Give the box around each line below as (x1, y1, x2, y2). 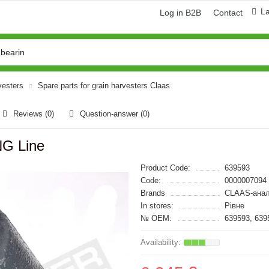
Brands (141, 189, 165, 198)
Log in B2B (160, 8, 201, 17)
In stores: (141, 201, 174, 210)
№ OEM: (141, 214, 172, 223)
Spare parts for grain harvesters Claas (38, 81, 170, 90)
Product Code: (141, 163, 190, 172)
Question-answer (80, 109, 141, 118)
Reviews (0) (13, 109, 54, 118)
